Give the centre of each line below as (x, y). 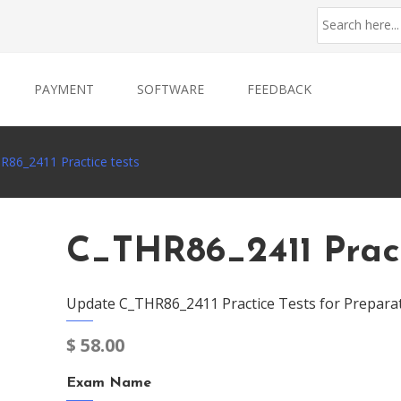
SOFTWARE (171, 89)
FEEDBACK (279, 89)
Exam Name (109, 383)
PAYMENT (64, 89)
